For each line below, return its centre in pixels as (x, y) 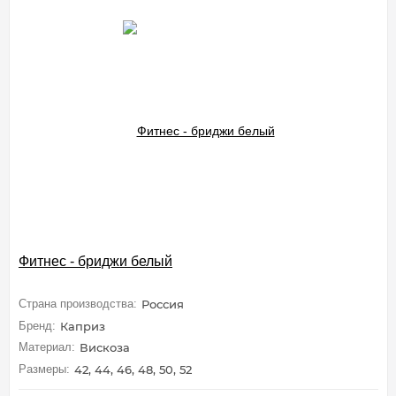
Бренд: (37, 325)
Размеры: (44, 369)
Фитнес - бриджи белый (95, 262)
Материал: (47, 347)
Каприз (83, 326)
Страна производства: (78, 304)
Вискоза (105, 348)
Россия (163, 304)
